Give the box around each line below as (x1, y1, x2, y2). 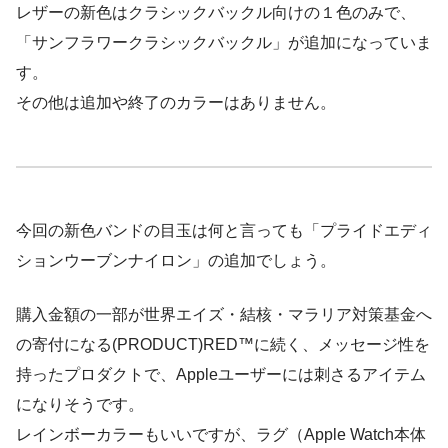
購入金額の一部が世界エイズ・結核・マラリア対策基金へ (16, 306, 432, 324)
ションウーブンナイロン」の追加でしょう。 (16, 252, 336, 270)
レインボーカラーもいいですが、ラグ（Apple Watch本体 (16, 426, 426, 444)
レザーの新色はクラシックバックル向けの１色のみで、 (16, 4, 416, 22)
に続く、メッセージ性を (254, 336, 430, 354)
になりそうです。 (16, 396, 144, 414)
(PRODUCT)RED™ (112, 336, 254, 354)
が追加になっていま (288, 34, 432, 52)
